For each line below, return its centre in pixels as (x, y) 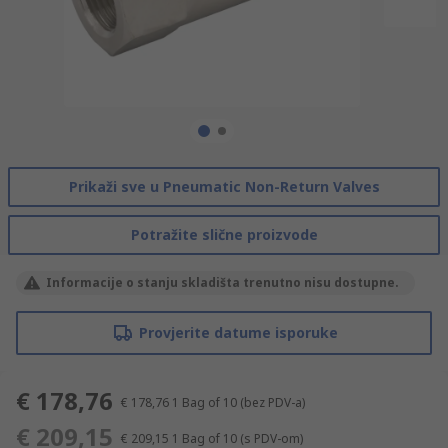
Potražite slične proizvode (224, 234)
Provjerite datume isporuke (238, 332)
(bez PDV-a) (272, 402)
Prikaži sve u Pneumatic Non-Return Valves (224, 186)
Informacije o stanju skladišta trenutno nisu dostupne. (222, 282)
